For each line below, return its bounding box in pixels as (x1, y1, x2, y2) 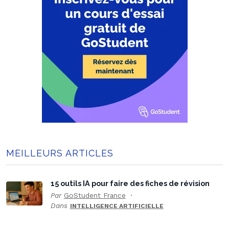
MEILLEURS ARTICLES (6, 148, 113, 159)
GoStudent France (63, 191, 126, 200)
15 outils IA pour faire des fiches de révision (50, 179, 210, 188)
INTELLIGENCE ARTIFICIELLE (70, 202, 164, 210)
